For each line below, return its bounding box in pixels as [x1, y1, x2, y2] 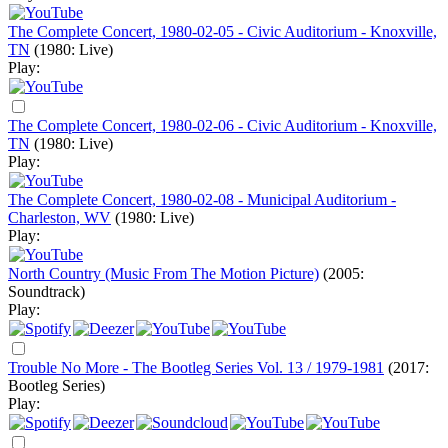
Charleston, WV [8, 209, 111, 226]
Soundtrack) [8, 283, 85, 300]
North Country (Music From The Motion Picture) [8, 265, 319, 282]
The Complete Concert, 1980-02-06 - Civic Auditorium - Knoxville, [8, 117, 437, 134]
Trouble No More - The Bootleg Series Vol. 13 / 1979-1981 [8, 359, 384, 376]
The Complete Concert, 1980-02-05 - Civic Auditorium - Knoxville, [8, 23, 437, 40]
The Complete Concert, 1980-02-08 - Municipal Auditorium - [8, 191, 396, 208]
